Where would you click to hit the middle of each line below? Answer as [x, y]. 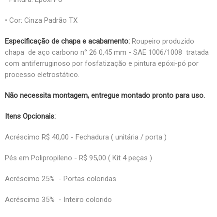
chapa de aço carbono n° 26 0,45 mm [67, 52]
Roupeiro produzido [162, 41]
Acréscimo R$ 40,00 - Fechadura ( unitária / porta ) [86, 137]
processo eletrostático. [42, 74]
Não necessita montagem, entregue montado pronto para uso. [105, 95]
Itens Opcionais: [30, 116]
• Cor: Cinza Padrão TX [41, 20]
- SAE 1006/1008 [155, 52]
